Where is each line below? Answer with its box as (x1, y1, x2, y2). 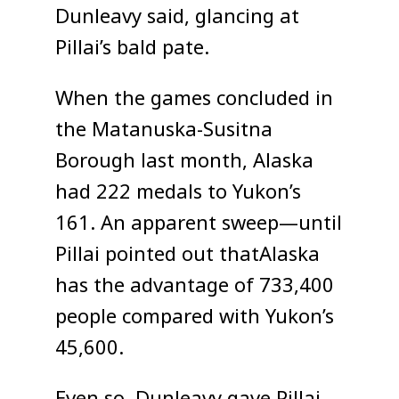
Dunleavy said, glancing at (55, 3, 300, 32)
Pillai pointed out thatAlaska (55, 240, 321, 270)
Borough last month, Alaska (55, 147, 314, 176)
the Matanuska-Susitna (55, 116, 273, 145)
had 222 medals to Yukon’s (55, 178, 302, 208)
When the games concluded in (55, 85, 334, 114)
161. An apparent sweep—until (55, 209, 343, 239)
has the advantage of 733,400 (55, 272, 335, 301)
